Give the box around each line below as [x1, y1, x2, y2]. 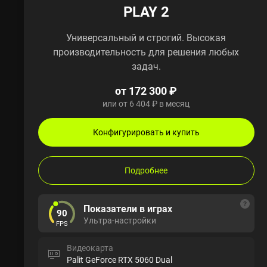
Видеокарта [67, 241, 113, 253]
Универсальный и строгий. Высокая [66, 30, 226, 44]
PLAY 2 [123, 1, 169, 21]
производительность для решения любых [53, 45, 240, 58]
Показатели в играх [83, 201, 172, 215]
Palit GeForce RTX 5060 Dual [67, 253, 172, 265]
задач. [131, 59, 161, 73]
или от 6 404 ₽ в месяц [103, 97, 190, 109]
